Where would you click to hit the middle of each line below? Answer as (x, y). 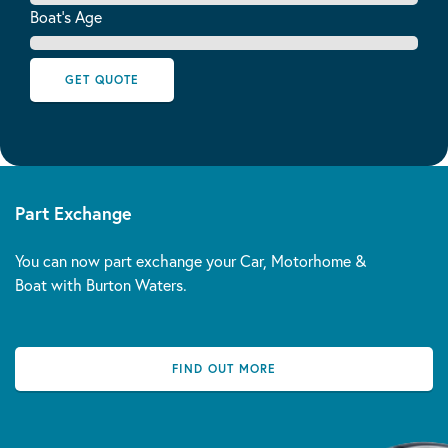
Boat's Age (66, 16)
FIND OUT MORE (224, 368)
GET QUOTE (102, 79)
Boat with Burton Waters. (101, 284)
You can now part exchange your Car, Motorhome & (190, 260)
